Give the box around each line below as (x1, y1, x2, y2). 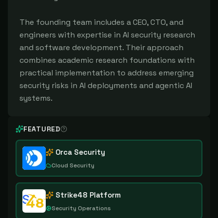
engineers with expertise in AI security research (19, 30, 195, 40)
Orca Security (55, 147, 105, 157)
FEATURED (23, 125, 60, 133)
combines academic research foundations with (19, 55, 195, 65)
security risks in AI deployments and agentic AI (19, 80, 192, 91)
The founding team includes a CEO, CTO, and (19, 17, 183, 27)
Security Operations (52, 204, 111, 212)
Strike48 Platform (55, 190, 121, 200)
